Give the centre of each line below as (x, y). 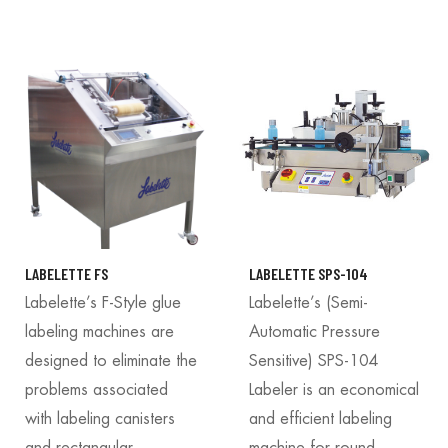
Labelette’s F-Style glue (103, 302)
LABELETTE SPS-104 (308, 273)
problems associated (96, 389)
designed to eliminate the (111, 360)
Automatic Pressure (314, 331)
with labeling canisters (100, 418)
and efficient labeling (320, 418)
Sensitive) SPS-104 (314, 360)
